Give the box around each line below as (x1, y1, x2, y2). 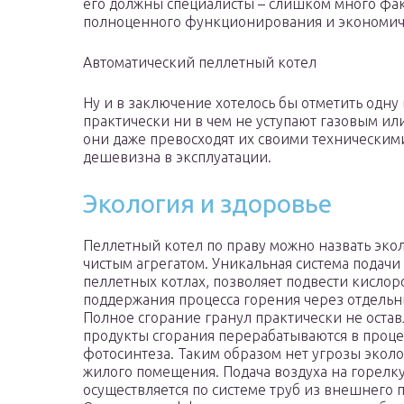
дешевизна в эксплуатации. (83, 149, 271, 166)
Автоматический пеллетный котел (83, 54, 317, 71)
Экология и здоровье (83, 189, 332, 218)
